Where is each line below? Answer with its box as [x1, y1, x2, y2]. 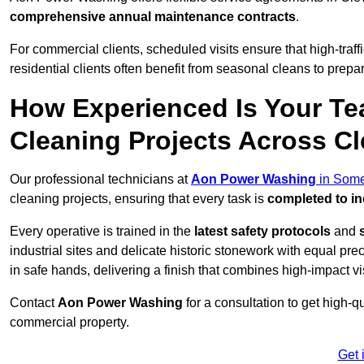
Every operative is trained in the [10, 224, 194, 239]
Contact [10, 296, 58, 310]
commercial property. [10, 315, 129, 330]
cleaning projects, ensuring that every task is [10, 192, 267, 206]
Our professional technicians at [10, 172, 191, 187]
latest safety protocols [194, 224, 331, 239]
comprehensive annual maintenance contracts [10, 10, 296, 24]
